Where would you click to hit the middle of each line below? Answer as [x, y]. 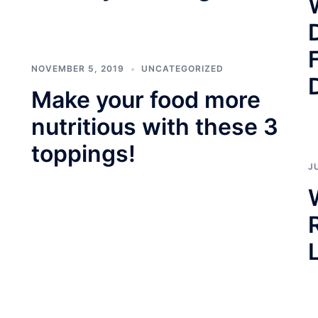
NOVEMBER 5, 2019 [78, 68]
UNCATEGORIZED [182, 68]
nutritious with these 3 [155, 127]
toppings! [83, 154]
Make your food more [146, 100]
